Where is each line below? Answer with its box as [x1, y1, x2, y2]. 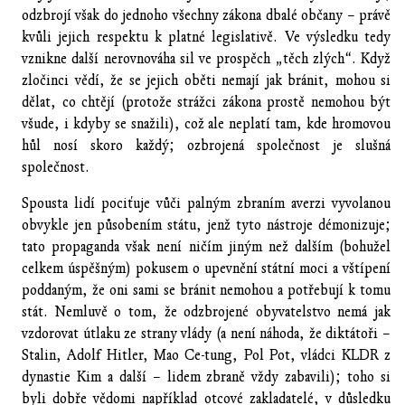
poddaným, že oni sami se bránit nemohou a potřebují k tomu [22, 281, 391, 298]
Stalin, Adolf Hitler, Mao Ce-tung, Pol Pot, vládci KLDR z [22, 346, 391, 363]
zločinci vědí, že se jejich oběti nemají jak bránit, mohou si [22, 71, 391, 89]
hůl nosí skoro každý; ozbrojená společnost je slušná [22, 137, 391, 154]
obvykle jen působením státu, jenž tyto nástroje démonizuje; [22, 216, 391, 233]
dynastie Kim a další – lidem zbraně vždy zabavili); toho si [22, 368, 391, 385]
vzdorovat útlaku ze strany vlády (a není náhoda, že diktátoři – [22, 325, 391, 342]
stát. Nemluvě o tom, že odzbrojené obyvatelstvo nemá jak [22, 303, 391, 320]
